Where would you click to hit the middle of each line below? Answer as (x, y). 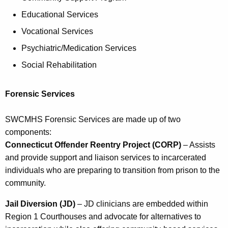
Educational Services (60, 14)
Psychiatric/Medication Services (79, 48)
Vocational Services (57, 31)
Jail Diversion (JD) (40, 204)
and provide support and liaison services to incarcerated (106, 157)
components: (28, 132)
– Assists (198, 145)
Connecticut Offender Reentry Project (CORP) (93, 145)
